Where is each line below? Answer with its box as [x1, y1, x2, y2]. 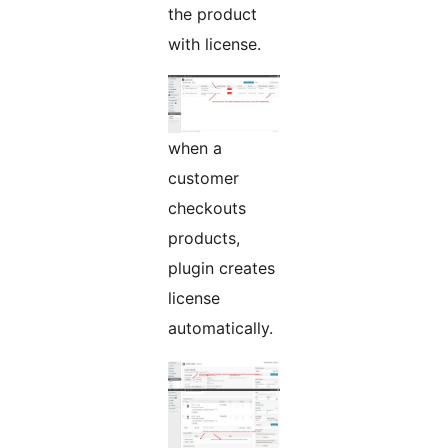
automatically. [168, 318, 273, 339]
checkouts [168, 198, 246, 219]
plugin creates [168, 258, 275, 279]
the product [168, 4, 257, 25]
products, [168, 228, 240, 249]
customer [168, 168, 239, 189]
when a [168, 138, 222, 159]
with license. [168, 34, 261, 55]
